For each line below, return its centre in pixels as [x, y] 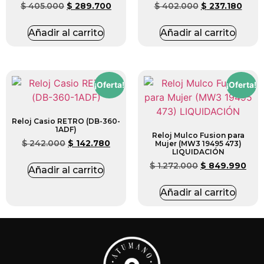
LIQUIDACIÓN [198, 152]
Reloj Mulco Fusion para [198, 136]
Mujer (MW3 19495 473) [198, 144]
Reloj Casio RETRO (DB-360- [66, 121]
